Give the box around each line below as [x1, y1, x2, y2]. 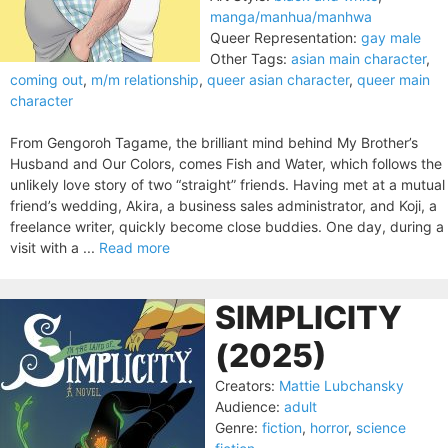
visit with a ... [10, 239, 99, 256]
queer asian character [207, 71, 349, 88]
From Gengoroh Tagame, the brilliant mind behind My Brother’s [10, 134, 418, 151]
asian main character [291, 50, 426, 67]
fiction [262, 419, 302, 436]
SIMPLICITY [215, 298, 402, 337]
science [356, 419, 406, 436]
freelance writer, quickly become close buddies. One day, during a [10, 218, 444, 235]
